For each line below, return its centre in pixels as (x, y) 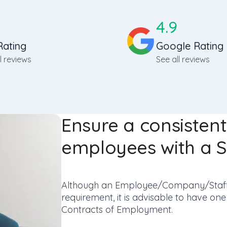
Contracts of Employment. (117, 210)
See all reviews (183, 59)
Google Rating (190, 46)
